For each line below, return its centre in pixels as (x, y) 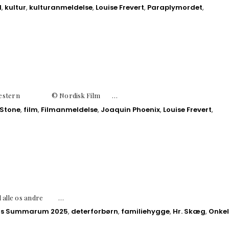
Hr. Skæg (189, 212)
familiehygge (145, 212)
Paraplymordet (175, 8)
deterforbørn (95, 212)
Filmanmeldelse (69, 109)
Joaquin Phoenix (130, 109)
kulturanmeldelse (61, 8)
